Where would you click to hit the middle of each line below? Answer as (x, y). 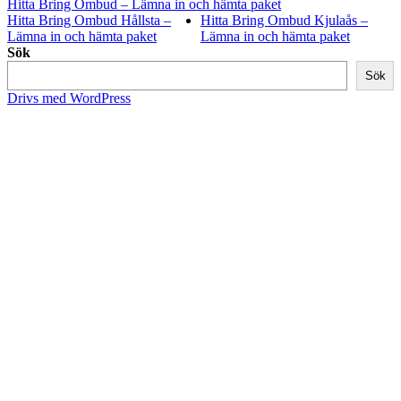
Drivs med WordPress (69, 98)
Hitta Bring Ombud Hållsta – (89, 21)
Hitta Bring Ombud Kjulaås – (284, 21)
